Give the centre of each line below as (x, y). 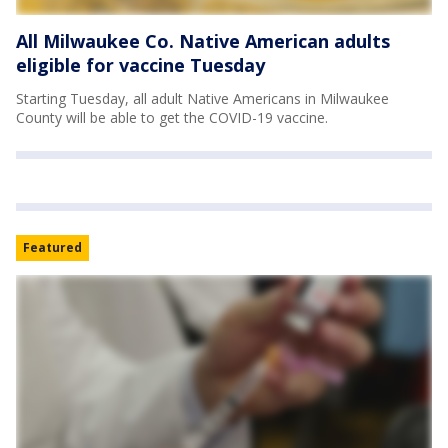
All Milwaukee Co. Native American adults (203, 40)
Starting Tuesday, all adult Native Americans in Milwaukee (202, 98)
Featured (52, 247)
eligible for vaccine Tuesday (140, 64)
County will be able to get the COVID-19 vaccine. (172, 117)
